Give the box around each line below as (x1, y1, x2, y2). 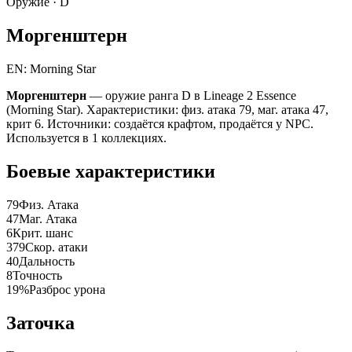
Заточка (6, 312, 75, 333)
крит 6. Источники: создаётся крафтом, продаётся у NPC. (6, 116, 313, 130)
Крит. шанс (13, 225, 73, 240)
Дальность (19, 254, 75, 268)
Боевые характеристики (6, 160, 215, 181)
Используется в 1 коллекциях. (6, 130, 167, 145)
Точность (13, 268, 62, 282)
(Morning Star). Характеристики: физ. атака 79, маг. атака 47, (6, 102, 328, 116)
